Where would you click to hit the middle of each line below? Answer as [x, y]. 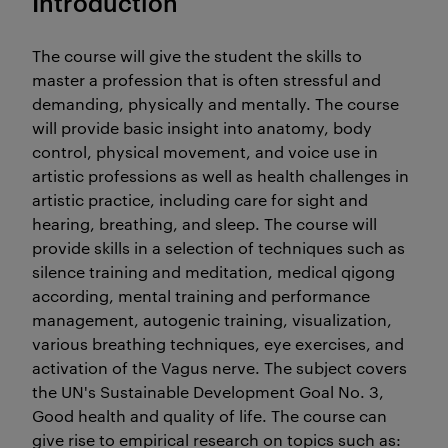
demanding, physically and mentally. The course [215, 103]
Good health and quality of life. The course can [209, 415]
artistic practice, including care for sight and [200, 199]
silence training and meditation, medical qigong [213, 271]
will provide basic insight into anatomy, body [202, 127]
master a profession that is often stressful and [206, 79]
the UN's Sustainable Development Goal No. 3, [208, 391]
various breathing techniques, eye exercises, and [218, 343]
